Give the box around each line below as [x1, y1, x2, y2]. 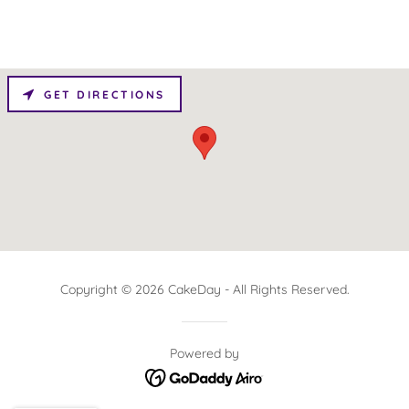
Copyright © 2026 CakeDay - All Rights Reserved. [59, 281, 350, 298]
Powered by [170, 345, 239, 362]
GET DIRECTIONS [44, 87, 165, 101]
